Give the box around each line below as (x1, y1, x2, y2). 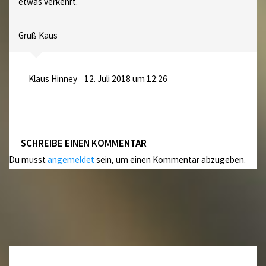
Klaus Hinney (28, 72, 77, 84)
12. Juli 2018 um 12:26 (84, 72, 167, 84)
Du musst (9, 153, 48, 165)
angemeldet (47, 153, 95, 165)
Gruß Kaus (18, 29, 58, 41)
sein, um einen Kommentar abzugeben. (94, 153, 246, 165)
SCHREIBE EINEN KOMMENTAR (21, 136, 147, 150)
